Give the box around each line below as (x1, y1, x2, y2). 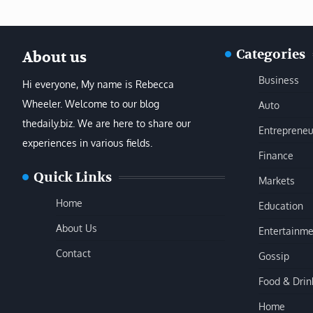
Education (259, 198, 303, 212)
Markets (259, 173, 295, 187)
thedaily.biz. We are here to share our (22, 117, 191, 129)
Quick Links (34, 168, 112, 186)
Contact (56, 246, 91, 259)
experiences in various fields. (22, 136, 152, 149)
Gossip (259, 249, 289, 262)
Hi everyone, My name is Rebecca (22, 78, 174, 90)
